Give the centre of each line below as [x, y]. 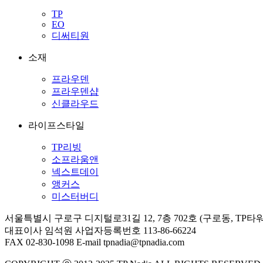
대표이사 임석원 [40, 231]
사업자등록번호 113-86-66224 [136, 231]
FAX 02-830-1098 [41, 242]
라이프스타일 [56, 126]
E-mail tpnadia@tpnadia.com [130, 242]
